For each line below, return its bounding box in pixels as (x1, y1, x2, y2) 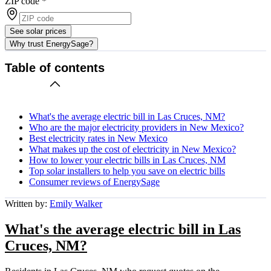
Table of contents (5, 61, 105, 75)
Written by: (5, 198, 50, 209)
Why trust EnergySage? (10, 39, 93, 48)
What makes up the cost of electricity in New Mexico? (29, 143, 236, 154)
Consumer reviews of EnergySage (29, 176, 160, 187)
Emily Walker (50, 198, 102, 209)
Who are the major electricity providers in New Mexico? (29, 122, 244, 132)
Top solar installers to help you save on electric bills (29, 165, 225, 176)
